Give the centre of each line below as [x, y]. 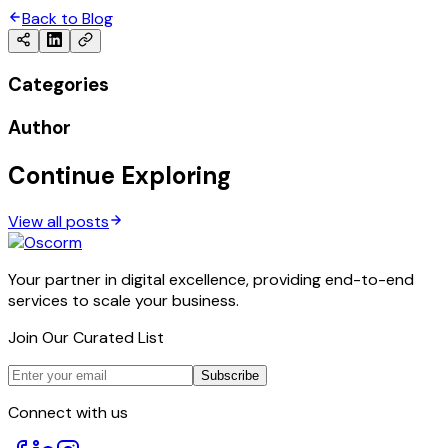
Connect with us [68, 413]
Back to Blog [67, 18]
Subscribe [230, 376]
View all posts [58, 222]
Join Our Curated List [86, 338]
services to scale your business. [123, 301]
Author [39, 128]
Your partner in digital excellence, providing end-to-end [211, 280]
